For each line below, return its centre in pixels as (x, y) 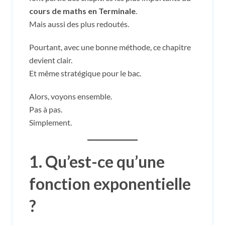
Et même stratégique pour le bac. (85, 73)
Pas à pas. (46, 109)
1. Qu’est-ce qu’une (97, 161)
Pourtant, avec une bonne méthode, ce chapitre (110, 47)
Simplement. (50, 122)
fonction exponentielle (110, 183)
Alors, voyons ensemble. (71, 96)
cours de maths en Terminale (82, 11)
